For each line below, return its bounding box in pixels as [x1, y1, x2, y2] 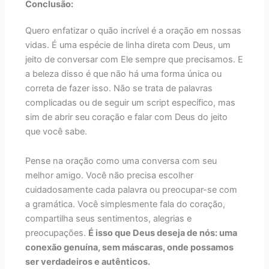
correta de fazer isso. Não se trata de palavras [25, 82, 213, 94]
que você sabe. [25, 125, 88, 137]
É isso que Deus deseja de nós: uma [88, 228, 238, 239]
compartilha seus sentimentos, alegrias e [25, 213, 192, 225]
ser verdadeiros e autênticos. [25, 256, 151, 268]
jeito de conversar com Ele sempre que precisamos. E [25, 53, 244, 65]
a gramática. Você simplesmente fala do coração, [25, 199, 226, 210]
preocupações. [25, 228, 89, 239]
